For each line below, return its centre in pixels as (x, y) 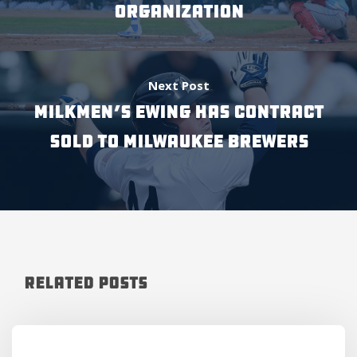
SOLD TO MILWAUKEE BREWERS (178, 141)
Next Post (178, 85)
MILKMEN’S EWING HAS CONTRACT (178, 112)
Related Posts (86, 283)
